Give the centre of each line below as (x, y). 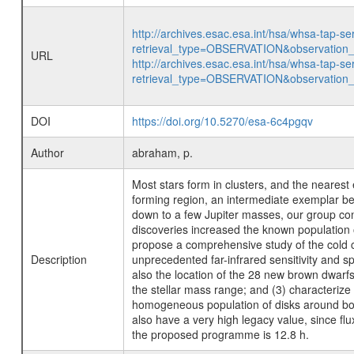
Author (47, 153)
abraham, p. (162, 153)
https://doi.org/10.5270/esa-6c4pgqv (222, 121)
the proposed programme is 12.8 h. (220, 334)
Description (58, 259)
